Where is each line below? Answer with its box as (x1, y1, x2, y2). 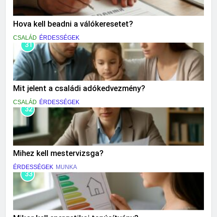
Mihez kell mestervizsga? (13, 149, 104, 158)
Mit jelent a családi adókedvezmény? (13, 84, 145, 93)
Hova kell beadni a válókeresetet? (13, 19, 133, 29)
